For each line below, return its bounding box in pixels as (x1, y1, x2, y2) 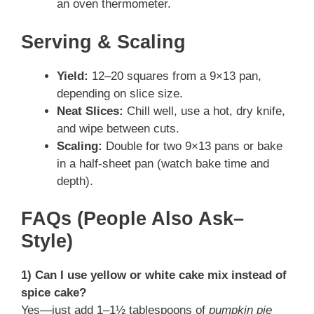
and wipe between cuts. (57, 121, 179, 135)
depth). (57, 174, 93, 188)
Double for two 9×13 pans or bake (102, 139, 282, 153)
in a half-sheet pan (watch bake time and (57, 156, 269, 170)
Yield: (57, 69, 88, 83)
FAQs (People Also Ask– (21, 208, 244, 230)
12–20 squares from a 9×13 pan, (88, 69, 261, 83)
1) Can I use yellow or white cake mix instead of (21, 268, 287, 282)
